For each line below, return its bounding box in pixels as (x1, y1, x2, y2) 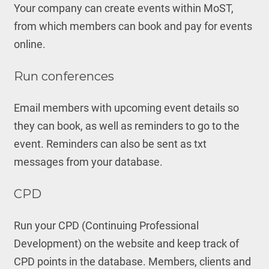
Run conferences (13, 69, 114, 83)
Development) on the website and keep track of (13, 237, 239, 250)
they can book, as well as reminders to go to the (13, 119, 240, 132)
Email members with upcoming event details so (13, 101, 239, 114)
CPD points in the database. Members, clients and (13, 255, 251, 268)
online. (13, 38, 46, 50)
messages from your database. (13, 156, 163, 168)
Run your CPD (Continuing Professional (13, 219, 199, 232)
